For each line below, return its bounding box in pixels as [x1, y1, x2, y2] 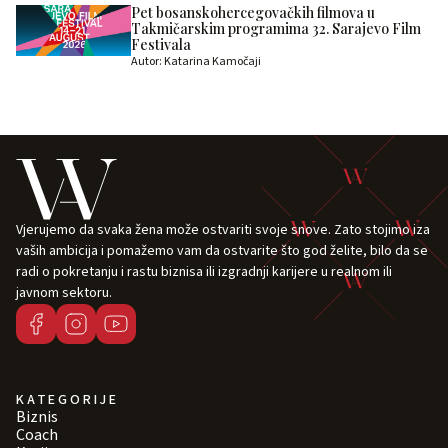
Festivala [130, 35, 191, 55]
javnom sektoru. [16, 283, 115, 304]
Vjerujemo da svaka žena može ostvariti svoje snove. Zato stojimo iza [16, 220, 430, 241]
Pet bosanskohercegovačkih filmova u [130, 3, 375, 23]
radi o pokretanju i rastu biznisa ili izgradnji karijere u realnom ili [16, 262, 392, 283]
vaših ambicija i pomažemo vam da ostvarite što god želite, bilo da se [16, 241, 428, 262]
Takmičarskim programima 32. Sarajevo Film [130, 19, 421, 39]
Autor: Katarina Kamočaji [130, 53, 261, 71]
